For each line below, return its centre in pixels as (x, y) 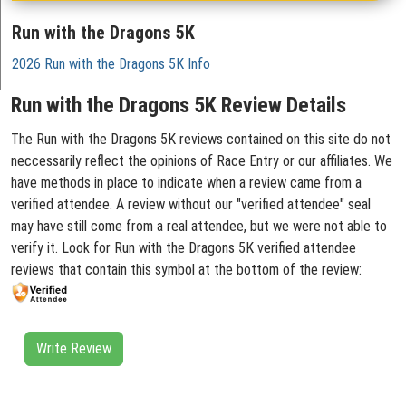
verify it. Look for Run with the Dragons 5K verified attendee (184, 248)
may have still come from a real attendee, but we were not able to (199, 226)
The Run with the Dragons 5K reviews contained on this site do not (201, 139)
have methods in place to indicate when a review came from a (186, 183)
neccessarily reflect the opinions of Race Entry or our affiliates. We (202, 161)
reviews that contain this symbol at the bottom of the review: (186, 270)
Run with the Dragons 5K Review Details (179, 105)
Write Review (74, 349)
